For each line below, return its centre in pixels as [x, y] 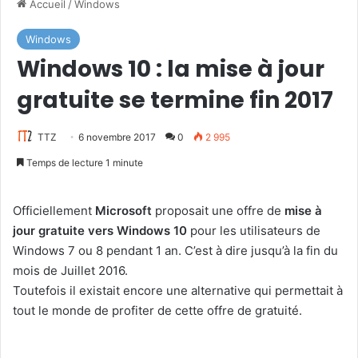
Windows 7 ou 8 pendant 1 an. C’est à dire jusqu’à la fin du [175, 250]
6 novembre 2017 [117, 137]
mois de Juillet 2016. [70, 270]
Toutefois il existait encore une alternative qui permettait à [178, 290]
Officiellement [54, 210]
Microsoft [123, 210]
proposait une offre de [218, 210]
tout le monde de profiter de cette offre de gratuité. [157, 310]
